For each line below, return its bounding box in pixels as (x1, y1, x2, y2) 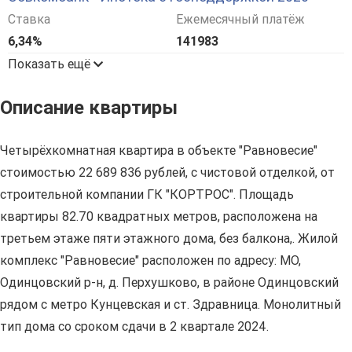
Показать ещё (8, 57, 93, 72)
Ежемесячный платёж (175, 12, 305, 27)
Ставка (8, 12, 50, 27)
